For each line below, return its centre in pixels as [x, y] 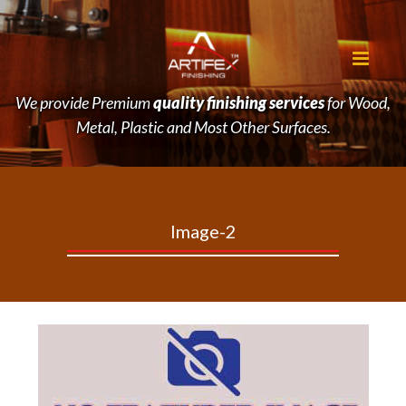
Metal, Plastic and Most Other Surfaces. [203, 127]
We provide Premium [84, 103]
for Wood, [358, 103]
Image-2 [203, 232]
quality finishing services [239, 103]
